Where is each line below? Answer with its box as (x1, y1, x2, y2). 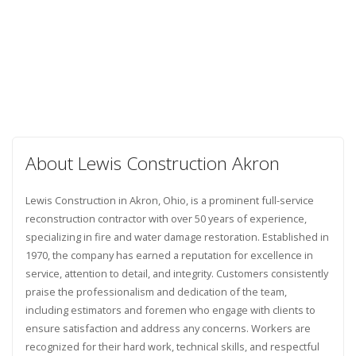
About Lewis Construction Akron (25, 150, 280, 176)
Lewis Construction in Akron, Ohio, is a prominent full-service (25, 192, 314, 207)
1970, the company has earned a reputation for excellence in (25, 247, 313, 262)
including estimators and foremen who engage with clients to (25, 302, 315, 317)
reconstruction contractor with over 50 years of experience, (25, 211, 307, 226)
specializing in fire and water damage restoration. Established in (25, 229, 329, 244)
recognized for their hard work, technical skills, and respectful (25, 339, 319, 354)
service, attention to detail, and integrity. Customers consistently (25, 265, 328, 281)
